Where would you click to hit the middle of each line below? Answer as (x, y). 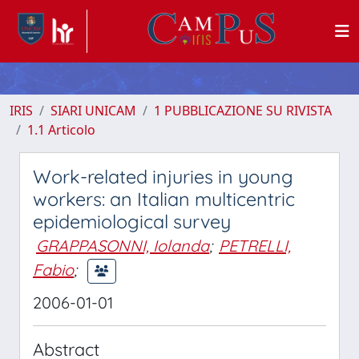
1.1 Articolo (61, 130)
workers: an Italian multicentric (164, 199)
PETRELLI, (255, 246)
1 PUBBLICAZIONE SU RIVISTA (243, 111)
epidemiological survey (132, 222)
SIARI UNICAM (93, 111)
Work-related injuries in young (163, 177)
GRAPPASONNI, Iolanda (123, 246)
